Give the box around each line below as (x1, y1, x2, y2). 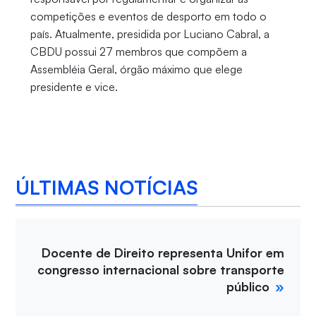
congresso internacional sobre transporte (37, 262, 285, 278)
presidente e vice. (30, 80, 121, 95)
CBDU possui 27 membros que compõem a (30, 44, 247, 59)
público (226, 279, 270, 295)
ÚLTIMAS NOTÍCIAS (16, 174, 198, 200)
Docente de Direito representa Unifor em (42, 245, 285, 261)
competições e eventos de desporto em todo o (30, 9, 267, 24)
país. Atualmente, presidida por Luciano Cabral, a (30, 27, 269, 42)
